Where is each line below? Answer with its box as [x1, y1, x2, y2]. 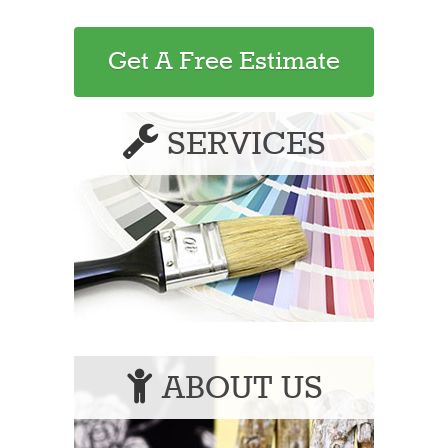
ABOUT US [153, 368, 323, 409]
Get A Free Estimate [108, 46, 340, 77]
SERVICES [158, 124, 326, 165]
